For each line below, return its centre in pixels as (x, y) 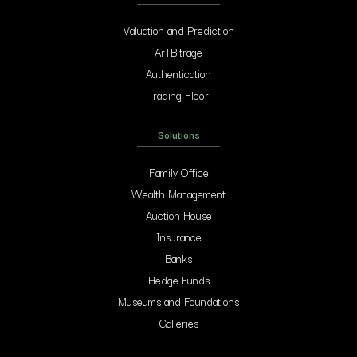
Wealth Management (178, 194)
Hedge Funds (178, 280)
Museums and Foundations (178, 301)
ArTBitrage (178, 52)
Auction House (178, 215)
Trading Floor (178, 95)
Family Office (178, 172)
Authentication (178, 73)
